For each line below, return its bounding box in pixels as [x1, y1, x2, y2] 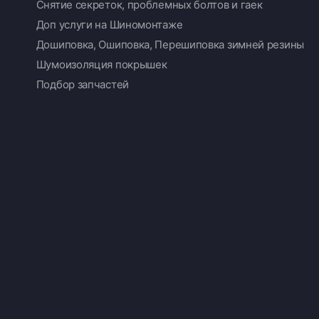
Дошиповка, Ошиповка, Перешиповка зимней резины [36, 38, 304, 51]
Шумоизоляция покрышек [36, 58, 167, 71]
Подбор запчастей [36, 78, 129, 91]
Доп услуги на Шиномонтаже [36, 18, 183, 31]
